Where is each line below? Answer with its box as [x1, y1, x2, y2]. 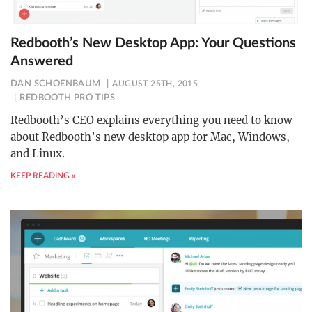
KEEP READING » [10, 171, 75, 180]
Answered [10, 54, 73, 68]
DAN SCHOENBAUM [10, 79, 101, 88]
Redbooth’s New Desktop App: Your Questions [10, 36, 296, 50]
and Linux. [10, 146, 65, 160]
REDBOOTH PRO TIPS [19, 93, 116, 102]
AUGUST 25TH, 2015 [112, 79, 198, 88]
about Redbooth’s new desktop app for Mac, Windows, [10, 130, 290, 143]
